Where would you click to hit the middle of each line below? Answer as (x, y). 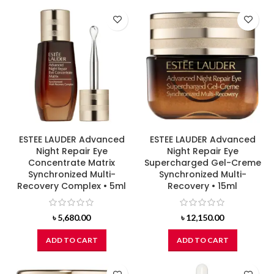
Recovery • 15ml (202, 186)
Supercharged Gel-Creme (202, 162)
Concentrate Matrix (72, 162)
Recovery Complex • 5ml (72, 186)
